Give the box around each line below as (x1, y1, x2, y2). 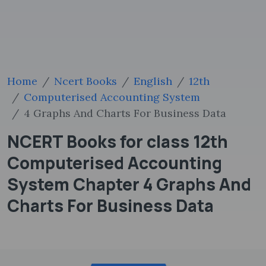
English (134, 74, 172, 88)
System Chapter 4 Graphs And (7, 173, 251, 195)
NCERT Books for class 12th (7, 130, 228, 153)
